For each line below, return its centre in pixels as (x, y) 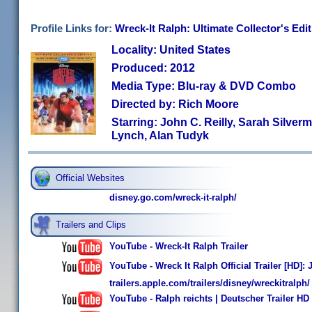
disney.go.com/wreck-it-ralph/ (173, 197)
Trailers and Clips (91, 225)
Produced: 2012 (153, 68)
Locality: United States (171, 49)
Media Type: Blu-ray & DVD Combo (204, 86)
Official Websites (90, 178)
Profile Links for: (73, 28)
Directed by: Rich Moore (175, 104)
